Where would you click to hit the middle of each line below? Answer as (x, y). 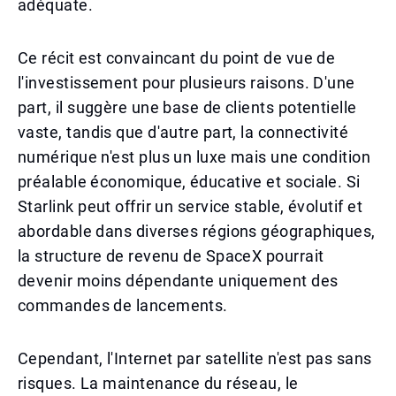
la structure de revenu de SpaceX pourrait (171, 256)
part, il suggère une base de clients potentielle (187, 107)
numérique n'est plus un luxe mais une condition (194, 157)
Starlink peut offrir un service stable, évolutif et (190, 206)
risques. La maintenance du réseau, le (158, 383)
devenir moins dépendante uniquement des (178, 281)
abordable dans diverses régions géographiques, (197, 231)
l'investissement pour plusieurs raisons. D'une (187, 83)
